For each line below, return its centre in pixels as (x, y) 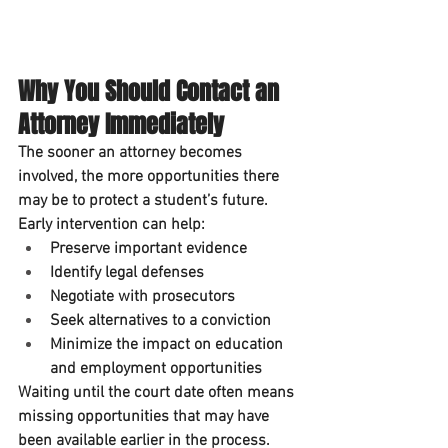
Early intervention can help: (111, 224)
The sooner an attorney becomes (132, 152)
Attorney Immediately (121, 124)
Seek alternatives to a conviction (160, 320)
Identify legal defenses (127, 272)
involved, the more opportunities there (150, 176)
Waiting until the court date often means (158, 392)
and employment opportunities (156, 368)
